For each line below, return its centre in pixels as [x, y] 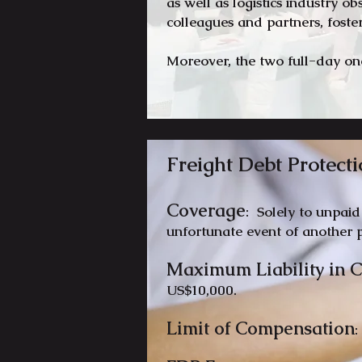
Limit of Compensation [261, 328]
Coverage [206, 210]
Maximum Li [219, 269]
